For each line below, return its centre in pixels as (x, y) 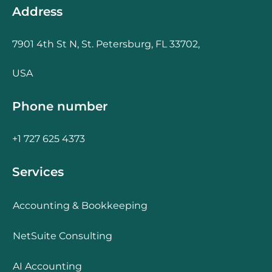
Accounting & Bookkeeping (80, 205)
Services (38, 172)
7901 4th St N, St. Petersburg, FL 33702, (106, 44)
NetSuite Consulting (63, 236)
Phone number (60, 106)
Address (37, 11)
